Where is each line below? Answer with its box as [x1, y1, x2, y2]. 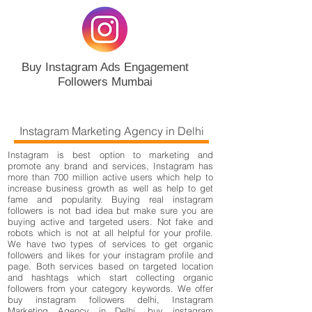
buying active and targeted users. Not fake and [8, 216, 213, 227]
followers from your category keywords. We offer [8, 283, 213, 294]
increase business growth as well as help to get [8, 182, 213, 194]
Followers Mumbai [58, 75, 153, 88]
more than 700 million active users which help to [8, 171, 213, 182]
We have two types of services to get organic [8, 238, 213, 249]
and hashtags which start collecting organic [8, 272, 213, 283]
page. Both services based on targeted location [8, 260, 213, 272]
